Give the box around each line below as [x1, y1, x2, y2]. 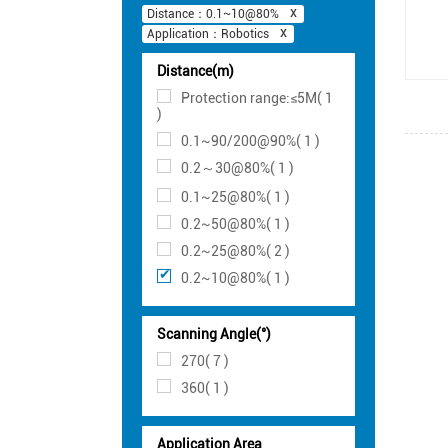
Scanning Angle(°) [157, 325, 271, 342]
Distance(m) [157, 62, 234, 79]
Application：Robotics [147, 26, 269, 41]
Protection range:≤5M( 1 [181, 89, 333, 106]
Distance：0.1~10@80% [147, 6, 279, 21]
